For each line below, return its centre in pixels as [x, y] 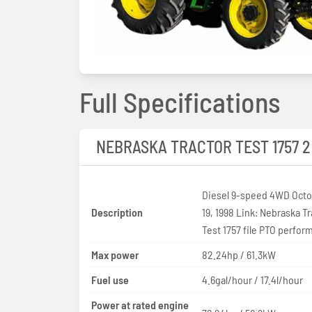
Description [117, 212]
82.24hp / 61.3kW [239, 254]
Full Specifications [180, 101]
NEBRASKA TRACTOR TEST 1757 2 [203, 146]
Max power [115, 254]
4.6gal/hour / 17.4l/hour [252, 279]
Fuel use [110, 279]
